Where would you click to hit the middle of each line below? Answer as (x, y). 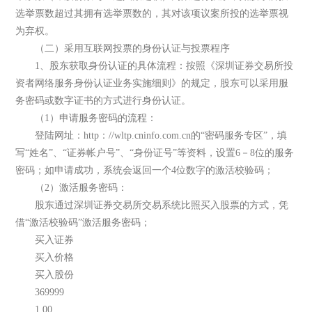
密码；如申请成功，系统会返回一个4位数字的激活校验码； (145, 171)
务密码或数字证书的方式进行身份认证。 (103, 101)
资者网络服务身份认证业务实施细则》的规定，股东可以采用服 (152, 84)
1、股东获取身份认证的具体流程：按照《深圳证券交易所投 (155, 66)
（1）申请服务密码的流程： (86, 118)
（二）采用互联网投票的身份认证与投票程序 (123, 49)
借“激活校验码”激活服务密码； (83, 223)
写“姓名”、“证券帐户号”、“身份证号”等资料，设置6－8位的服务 (155, 153)
